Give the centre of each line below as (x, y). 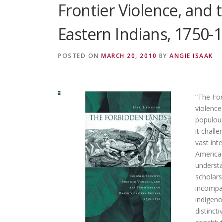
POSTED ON (80, 56)
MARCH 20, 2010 (129, 56)
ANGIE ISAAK (191, 56)
